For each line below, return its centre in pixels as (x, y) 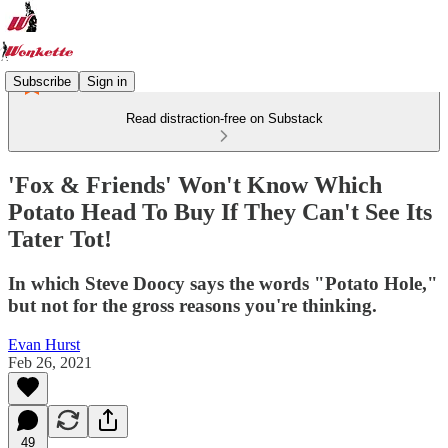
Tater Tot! (60, 238)
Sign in (107, 81)
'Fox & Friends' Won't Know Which (195, 184)
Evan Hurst (44, 344)
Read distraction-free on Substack (224, 118)
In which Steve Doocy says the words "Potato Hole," (223, 283)
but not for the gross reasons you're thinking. (192, 305)
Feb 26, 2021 (50, 362)
